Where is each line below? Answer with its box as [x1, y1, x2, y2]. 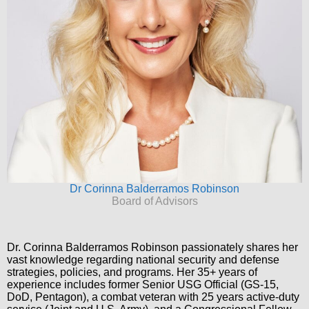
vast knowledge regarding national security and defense [7, 254, 279, 266]
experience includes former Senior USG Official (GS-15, [7, 279, 279, 291]
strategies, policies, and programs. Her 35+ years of [7, 266, 257, 279]
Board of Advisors [111, 195, 198, 208]
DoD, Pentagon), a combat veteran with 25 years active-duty [7, 291, 299, 303]
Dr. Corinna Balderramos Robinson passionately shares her [7, 241, 298, 254]
